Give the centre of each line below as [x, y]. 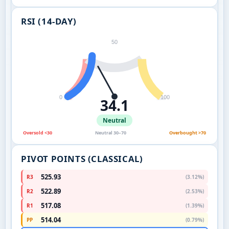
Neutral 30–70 [111, 133]
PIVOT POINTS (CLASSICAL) [82, 159]
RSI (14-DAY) [49, 21]
